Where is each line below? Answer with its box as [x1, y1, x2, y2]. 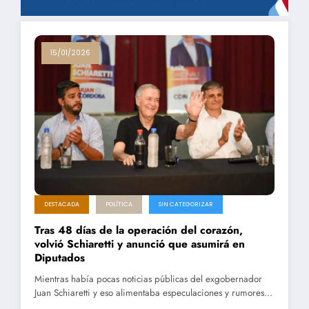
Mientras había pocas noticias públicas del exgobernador [34, 272, 262, 286]
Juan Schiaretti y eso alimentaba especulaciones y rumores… [34, 286, 272, 300]
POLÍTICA [106, 200, 132, 209]
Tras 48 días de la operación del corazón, [34, 222, 243, 239]
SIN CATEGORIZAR [159, 200, 213, 209]
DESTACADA [44, 200, 79, 209]
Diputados [34, 250, 85, 266]
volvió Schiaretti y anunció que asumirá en [34, 236, 245, 252]
